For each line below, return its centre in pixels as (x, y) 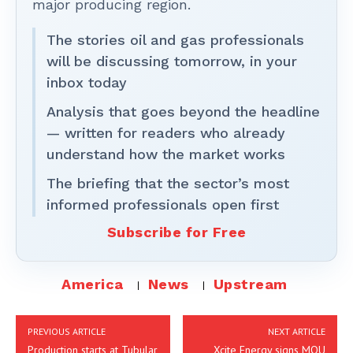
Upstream (250, 284)
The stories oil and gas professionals (175, 40)
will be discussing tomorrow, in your (172, 61)
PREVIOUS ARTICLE (67, 331)
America (93, 284)
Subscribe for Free (176, 232)
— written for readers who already (166, 133)
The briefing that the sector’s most (168, 183)
